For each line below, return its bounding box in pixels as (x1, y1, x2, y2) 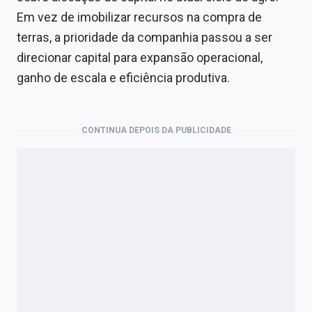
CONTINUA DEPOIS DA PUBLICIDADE (81, 125, 231, 135)
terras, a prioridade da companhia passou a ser (17, 30, 272, 45)
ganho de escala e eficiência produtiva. (17, 70, 230, 85)
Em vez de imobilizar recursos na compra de (17, 10, 262, 24)
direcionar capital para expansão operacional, (17, 50, 263, 65)
